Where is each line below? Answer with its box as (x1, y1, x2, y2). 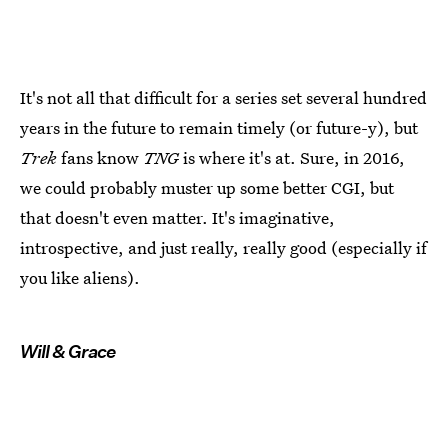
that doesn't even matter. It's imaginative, (20, 206, 335, 230)
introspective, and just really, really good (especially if (20, 236, 427, 260)
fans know (57, 146, 143, 170)
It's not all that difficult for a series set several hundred (20, 86, 427, 110)
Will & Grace (20, 341, 115, 363)
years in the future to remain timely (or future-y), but (20, 116, 418, 140)
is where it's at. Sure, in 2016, (179, 146, 405, 170)
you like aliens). (20, 266, 140, 290)
